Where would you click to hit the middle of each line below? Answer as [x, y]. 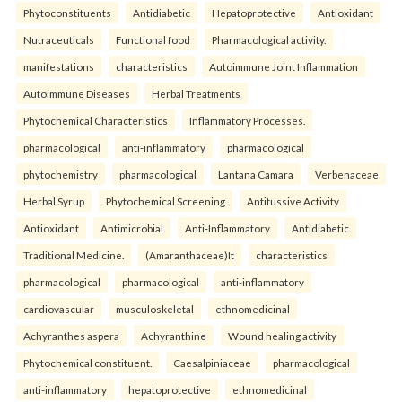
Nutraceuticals [59, 40]
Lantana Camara [256, 175]
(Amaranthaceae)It [190, 255]
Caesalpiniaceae [212, 363]
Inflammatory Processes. [247, 121]
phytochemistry [61, 175]
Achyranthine [174, 336]
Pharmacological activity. [269, 40]
